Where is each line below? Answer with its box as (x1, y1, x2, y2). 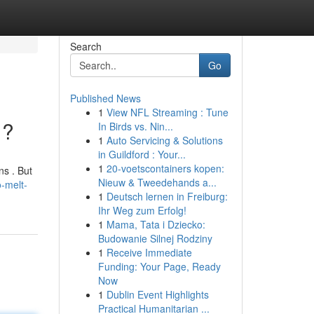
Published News (69, 91, 141, 105)
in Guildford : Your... (97, 147, 186, 161)
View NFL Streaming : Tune (106, 105, 228, 119)
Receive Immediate (106, 245, 192, 259)
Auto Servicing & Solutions (106, 133, 223, 147)
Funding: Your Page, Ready (97, 259, 221, 273)
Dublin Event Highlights (106, 287, 209, 301)
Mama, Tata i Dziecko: (106, 217, 205, 231)
